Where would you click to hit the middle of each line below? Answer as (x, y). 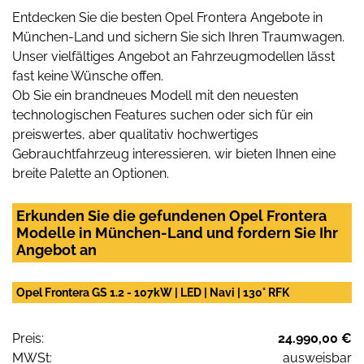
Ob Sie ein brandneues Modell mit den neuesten (155, 95)
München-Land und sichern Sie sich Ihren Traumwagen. (178, 37)
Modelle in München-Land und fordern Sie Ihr (177, 232)
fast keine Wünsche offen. (88, 76)
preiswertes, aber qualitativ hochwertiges (135, 134)
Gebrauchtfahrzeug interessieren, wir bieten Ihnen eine (174, 154)
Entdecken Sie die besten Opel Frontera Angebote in (167, 17)
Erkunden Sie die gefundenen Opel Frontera (171, 215)
